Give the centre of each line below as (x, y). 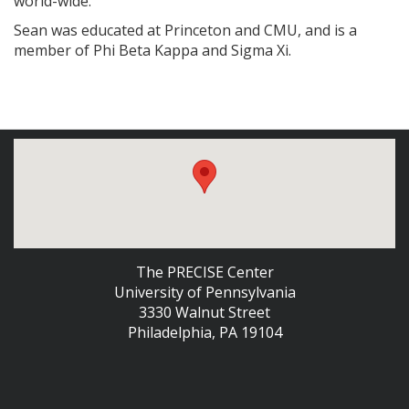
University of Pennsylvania (204, 292)
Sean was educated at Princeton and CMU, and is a (185, 30)
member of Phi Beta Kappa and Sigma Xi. (152, 50)
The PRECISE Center (204, 272)
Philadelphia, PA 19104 (204, 332)
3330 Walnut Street (204, 312)
